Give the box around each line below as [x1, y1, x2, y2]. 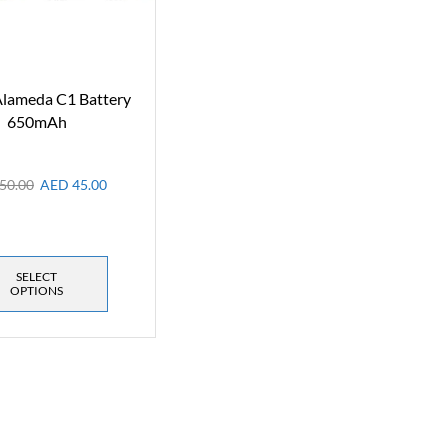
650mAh [6, 111, 67, 131]
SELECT [16, 268, 58, 284]
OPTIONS [10, 282, 64, 298]
